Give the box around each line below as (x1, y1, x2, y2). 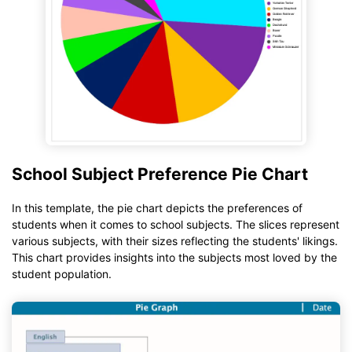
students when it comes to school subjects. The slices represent (12, 217, 339, 231)
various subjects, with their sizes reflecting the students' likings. (12, 233, 338, 247)
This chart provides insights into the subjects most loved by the (12, 250, 337, 264)
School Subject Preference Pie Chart (12, 164, 308, 185)
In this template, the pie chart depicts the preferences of (12, 200, 302, 214)
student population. (12, 266, 112, 280)
